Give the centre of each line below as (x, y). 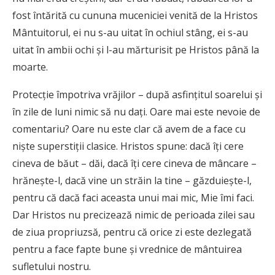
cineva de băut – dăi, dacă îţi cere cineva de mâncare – (134, 164)
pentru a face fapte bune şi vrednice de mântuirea (127, 250)
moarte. (30, 67)
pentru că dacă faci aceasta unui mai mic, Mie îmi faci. (133, 198)
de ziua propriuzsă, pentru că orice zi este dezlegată (132, 232)
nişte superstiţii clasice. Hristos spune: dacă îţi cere (128, 146)
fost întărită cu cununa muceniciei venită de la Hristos (135, 16)
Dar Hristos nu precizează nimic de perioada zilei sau (134, 215)
